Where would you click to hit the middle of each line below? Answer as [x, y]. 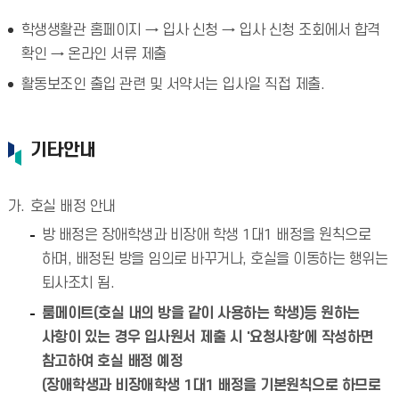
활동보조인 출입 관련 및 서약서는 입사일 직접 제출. [173, 85]
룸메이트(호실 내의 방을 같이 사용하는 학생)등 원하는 [200, 313]
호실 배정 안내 [73, 207]
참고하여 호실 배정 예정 [112, 362]
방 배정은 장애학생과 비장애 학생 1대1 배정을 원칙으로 [206, 235]
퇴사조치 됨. [78, 283]
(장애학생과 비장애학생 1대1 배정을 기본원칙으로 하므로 [211, 386]
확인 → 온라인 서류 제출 [94, 54]
